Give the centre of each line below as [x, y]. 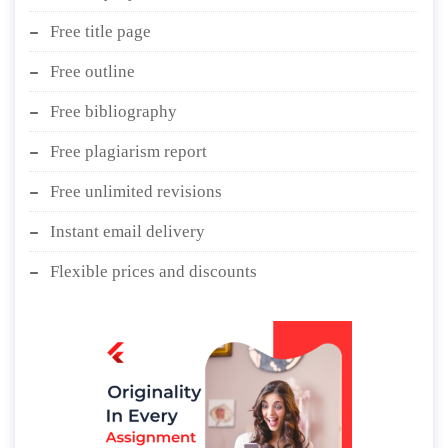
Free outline [92, 71]
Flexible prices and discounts [153, 271]
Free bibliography [113, 111]
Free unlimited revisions [136, 191]
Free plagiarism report [128, 151]
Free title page [100, 31]
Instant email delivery [127, 231]
